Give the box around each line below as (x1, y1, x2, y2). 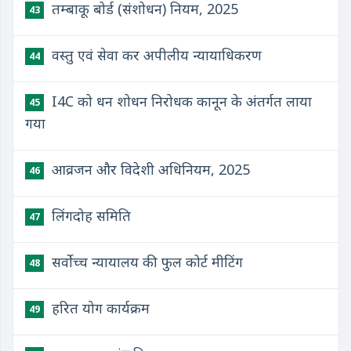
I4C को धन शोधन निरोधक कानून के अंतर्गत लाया (48, 92, 312, 110)
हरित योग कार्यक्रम (48, 299, 150, 317)
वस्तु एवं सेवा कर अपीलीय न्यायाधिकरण (48, 45, 262, 64)
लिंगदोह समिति (48, 206, 131, 225)
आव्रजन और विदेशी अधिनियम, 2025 (48, 160, 250, 179)
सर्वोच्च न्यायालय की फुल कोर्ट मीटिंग (48, 252, 243, 271)
